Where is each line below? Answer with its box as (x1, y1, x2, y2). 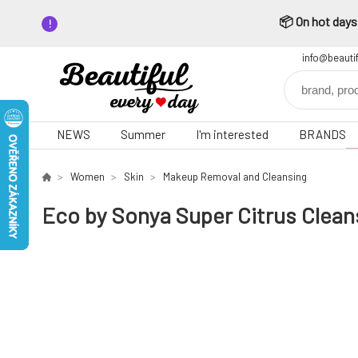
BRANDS (299, 127, 346, 141)
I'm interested (196, 127, 268, 141)
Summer (121, 127, 165, 141)
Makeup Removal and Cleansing (163, 170, 307, 183)
